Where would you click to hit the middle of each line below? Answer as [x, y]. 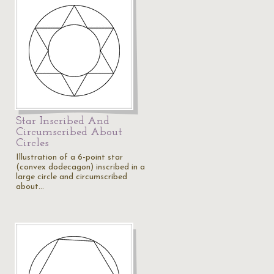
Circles [32, 143]
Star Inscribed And [63, 121]
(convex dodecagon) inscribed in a [80, 167]
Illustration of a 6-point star [69, 157]
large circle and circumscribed [72, 177]
